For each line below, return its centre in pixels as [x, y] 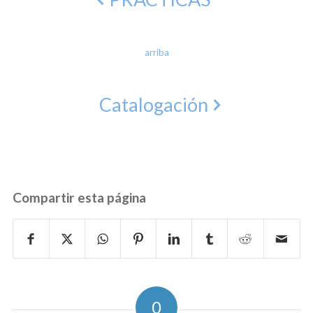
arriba [156, 53]
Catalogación [153, 105]
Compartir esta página [79, 198]
